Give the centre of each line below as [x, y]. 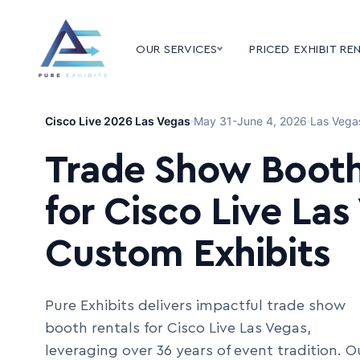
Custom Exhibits [188, 254]
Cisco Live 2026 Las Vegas [118, 121]
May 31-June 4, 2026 [250, 121]
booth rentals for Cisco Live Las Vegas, [178, 328]
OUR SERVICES [177, 49]
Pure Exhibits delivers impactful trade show [195, 305]
